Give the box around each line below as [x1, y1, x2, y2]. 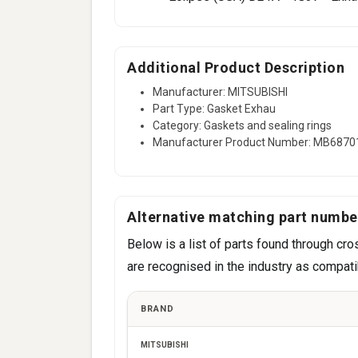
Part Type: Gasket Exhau [153, 101, 276, 115]
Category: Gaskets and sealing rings [153, 118, 332, 132]
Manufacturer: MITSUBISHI [153, 85, 288, 98]
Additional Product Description [127, 58, 344, 76]
